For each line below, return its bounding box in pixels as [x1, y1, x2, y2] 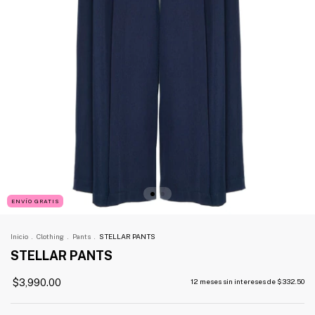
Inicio [11, 232, 28, 241]
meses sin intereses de [200, 277, 277, 286]
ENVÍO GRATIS [11, 198, 59, 205]
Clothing [37, 232, 64, 241]
